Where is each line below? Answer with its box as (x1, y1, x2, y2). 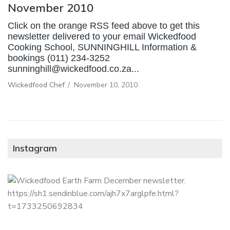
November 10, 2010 (74, 80, 138, 90)
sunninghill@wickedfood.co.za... (8, 63, 139, 74)
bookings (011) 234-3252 (8, 52, 110, 63)
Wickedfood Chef (8, 80, 65, 90)
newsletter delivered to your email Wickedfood (8, 31, 196, 42)
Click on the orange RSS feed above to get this (8, 20, 200, 31)
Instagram (13, 142, 57, 154)
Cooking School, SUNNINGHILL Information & (8, 42, 197, 52)
